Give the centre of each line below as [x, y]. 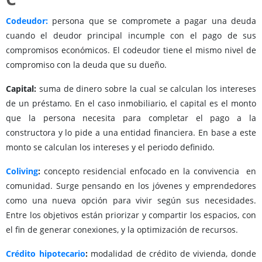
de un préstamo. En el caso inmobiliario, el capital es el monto [131, 104]
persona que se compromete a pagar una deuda [152, 21]
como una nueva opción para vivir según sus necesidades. [131, 201]
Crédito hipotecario [46, 254]
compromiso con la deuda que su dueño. [86, 65]
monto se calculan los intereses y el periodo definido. [111, 147]
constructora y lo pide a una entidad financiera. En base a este [131, 133]
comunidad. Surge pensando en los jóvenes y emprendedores [131, 186]
